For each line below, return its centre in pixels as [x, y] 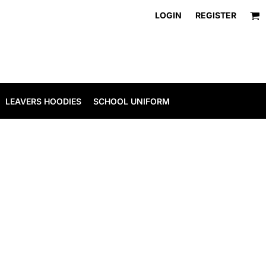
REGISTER [216, 15]
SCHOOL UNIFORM [132, 102]
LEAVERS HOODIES [43, 102]
